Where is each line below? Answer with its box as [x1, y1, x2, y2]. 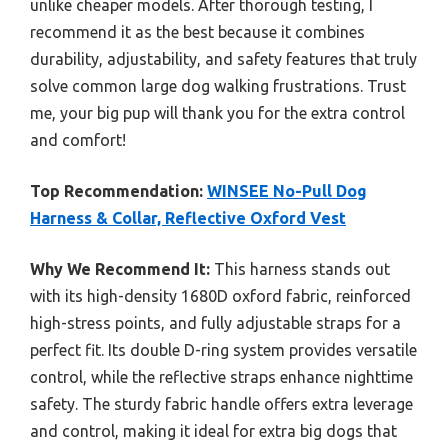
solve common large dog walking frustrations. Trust [30, 76, 406, 95]
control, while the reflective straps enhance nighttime [30, 367, 413, 386]
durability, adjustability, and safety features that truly [30, 49, 417, 68]
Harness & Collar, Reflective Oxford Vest [30, 208, 346, 227]
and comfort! [30, 130, 126, 149]
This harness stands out [210, 259, 390, 278]
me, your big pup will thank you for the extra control [30, 103, 405, 122]
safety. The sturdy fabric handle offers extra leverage [30, 394, 413, 413]
